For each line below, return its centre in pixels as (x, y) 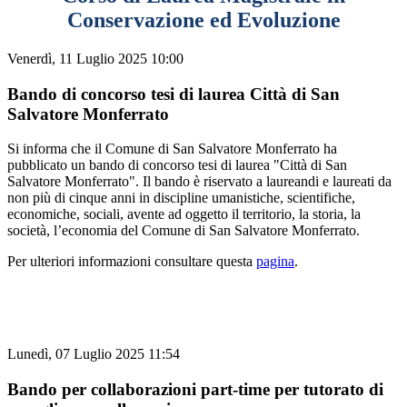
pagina (275, 262)
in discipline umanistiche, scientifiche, (247, 198)
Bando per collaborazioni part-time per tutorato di (195, 389)
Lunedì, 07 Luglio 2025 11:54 (94, 354)
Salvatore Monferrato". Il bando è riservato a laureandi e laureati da (199, 182)
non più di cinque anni (73, 198)
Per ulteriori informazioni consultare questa (132, 262)
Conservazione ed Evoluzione (203, 20)
